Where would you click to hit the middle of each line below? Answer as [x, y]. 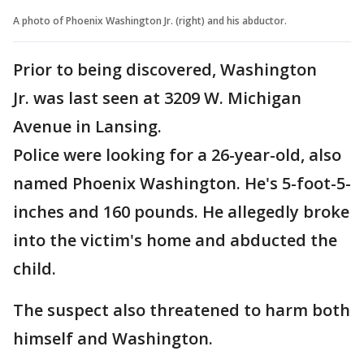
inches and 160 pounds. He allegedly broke [181, 211]
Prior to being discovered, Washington [165, 69]
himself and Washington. [113, 338]
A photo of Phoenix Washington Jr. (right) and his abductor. [150, 20]
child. [37, 268]
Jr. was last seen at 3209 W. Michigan [157, 97]
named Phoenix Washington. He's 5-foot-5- [182, 183]
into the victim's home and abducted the [175, 240]
